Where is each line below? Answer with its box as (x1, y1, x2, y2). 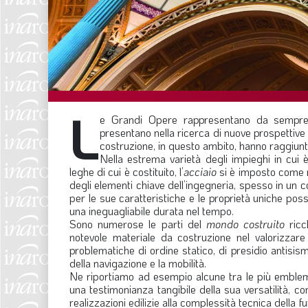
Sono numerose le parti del (69, 216, 206, 231)
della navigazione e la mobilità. (69, 255, 206, 270)
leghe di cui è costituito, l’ (69, 164, 184, 179)
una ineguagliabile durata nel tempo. (69, 203, 234, 218)
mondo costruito (206, 216, 285, 231)
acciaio (183, 164, 217, 179)
